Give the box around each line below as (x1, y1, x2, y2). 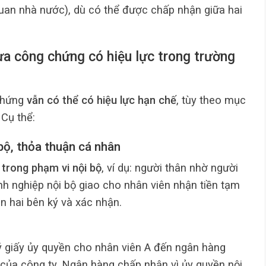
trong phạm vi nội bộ (2, 161, 102, 174)
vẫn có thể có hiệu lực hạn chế (27, 94, 176, 107)
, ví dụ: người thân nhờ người (102, 161, 238, 174)
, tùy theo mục (176, 94, 246, 107)
